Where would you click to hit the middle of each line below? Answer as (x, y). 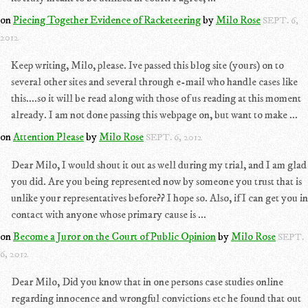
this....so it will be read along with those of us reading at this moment (156, 98)
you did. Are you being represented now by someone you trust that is (156, 181)
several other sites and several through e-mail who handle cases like (154, 82)
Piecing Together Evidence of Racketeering (107, 20)
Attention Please (48, 137)
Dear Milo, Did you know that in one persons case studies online (147, 282)
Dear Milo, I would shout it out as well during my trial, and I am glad (159, 165)
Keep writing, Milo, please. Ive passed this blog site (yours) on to (147, 65)
